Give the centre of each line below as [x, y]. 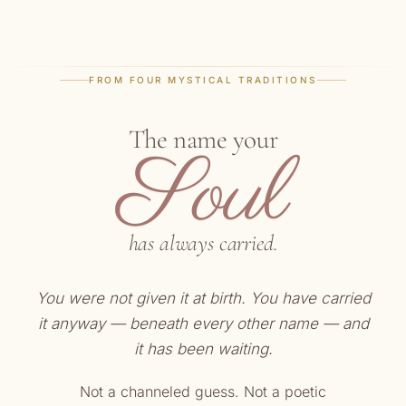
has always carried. [203, 243]
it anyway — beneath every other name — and [203, 324]
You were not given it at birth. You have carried [203, 298]
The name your [203, 139]
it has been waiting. [203, 349]
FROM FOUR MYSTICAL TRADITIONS [203, 80]
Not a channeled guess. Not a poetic [203, 391]
